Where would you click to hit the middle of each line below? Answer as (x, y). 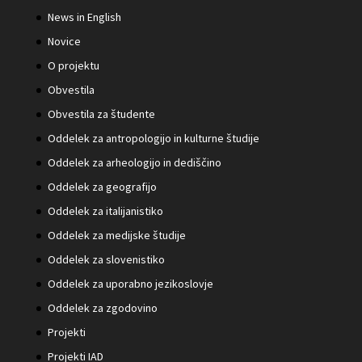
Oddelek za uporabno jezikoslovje (130, 284)
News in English (84, 17)
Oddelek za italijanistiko (105, 211)
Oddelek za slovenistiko (106, 260)
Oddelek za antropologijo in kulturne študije (153, 139)
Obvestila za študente (101, 114)
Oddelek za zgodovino (102, 308)
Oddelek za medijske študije (116, 236)
